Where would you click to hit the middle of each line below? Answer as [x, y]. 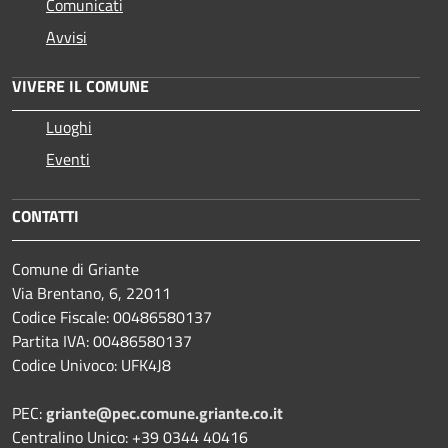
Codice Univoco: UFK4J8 [91, 365]
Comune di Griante [75, 269]
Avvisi [66, 37]
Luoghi [69, 127]
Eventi [68, 159]
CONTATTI [45, 216]
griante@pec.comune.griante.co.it [164, 413]
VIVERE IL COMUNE [80, 86]
